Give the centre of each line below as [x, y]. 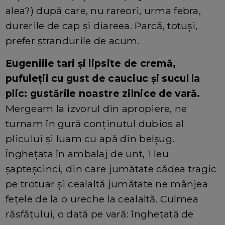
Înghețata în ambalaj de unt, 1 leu [87, 153]
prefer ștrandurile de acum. [73, 40]
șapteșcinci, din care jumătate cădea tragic [111, 168]
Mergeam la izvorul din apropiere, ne [96, 108]
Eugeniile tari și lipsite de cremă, [91, 63]
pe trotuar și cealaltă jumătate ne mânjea [107, 184]
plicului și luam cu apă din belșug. [90, 138]
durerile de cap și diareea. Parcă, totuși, [102, 25]
